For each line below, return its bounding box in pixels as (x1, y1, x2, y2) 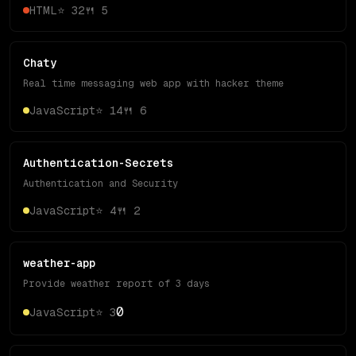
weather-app (23, 257, 95, 269)
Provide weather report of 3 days (23, 278, 210, 289)
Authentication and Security (23, 178, 178, 189)
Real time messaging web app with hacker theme (23, 78, 284, 89)
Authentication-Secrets (23, 157, 173, 169)
